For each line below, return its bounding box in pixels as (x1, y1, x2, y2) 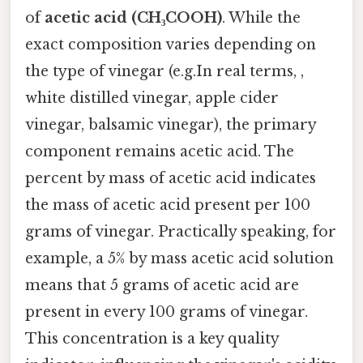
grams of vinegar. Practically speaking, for (25, 223, 336, 241)
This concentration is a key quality (25, 330, 279, 348)
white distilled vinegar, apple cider (25, 89, 279, 108)
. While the (222, 9, 301, 28)
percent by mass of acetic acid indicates (25, 169, 316, 188)
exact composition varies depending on (25, 36, 316, 54)
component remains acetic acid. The (25, 143, 294, 161)
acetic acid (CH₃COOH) (45, 9, 222, 28)
